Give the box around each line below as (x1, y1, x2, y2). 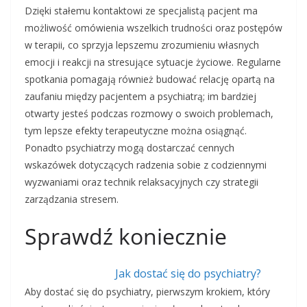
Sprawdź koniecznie (25, 221, 227, 251)
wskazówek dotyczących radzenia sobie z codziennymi (25, 158, 267, 172)
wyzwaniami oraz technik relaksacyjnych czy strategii (25, 175, 258, 189)
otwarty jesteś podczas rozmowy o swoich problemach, (25, 107, 273, 121)
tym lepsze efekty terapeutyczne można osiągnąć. (25, 124, 247, 138)
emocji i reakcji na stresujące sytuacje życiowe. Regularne (25, 56, 281, 69)
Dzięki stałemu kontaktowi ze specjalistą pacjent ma (25, 4, 258, 18)
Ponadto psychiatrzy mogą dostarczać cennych (25, 141, 234, 155)
